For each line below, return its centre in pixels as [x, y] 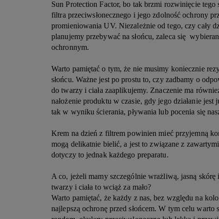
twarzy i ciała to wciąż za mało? [101, 187]
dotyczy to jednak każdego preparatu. [111, 155]
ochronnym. [71, 47]
